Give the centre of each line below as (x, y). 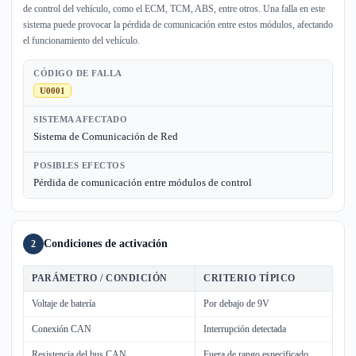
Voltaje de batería (64, 304)
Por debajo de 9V (236, 304)
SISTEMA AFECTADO (80, 119)
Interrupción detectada (245, 329)
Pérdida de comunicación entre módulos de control (143, 182)
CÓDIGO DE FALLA (78, 73)
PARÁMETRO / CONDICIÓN (100, 278)
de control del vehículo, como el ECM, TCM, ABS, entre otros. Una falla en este (174, 9)
